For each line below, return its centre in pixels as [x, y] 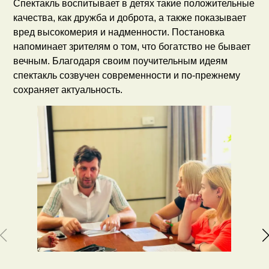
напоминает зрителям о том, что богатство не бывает [132, 46]
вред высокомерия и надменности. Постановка [119, 32]
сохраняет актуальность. [68, 89]
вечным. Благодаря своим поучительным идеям [121, 61]
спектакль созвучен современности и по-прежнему [127, 75]
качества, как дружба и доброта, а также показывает [130, 17]
